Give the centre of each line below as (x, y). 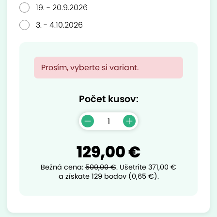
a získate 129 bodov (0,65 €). (108, 176)
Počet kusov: (108, 99)
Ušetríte (134, 167)
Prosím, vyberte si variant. (90, 68)
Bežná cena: (63, 167)
